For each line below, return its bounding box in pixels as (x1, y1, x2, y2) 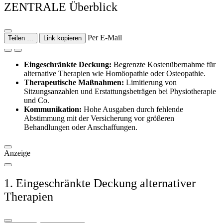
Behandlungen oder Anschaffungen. (24, 122, 137, 131)
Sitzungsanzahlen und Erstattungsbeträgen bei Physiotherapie (24, 87, 216, 96)
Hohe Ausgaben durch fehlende (82, 105, 183, 113)
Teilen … (8, 34, 33, 42)
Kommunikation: (24, 105, 82, 113)
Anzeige (4, 148, 30, 157)
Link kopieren (43, 34, 82, 42)
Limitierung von (124, 78, 177, 87)
